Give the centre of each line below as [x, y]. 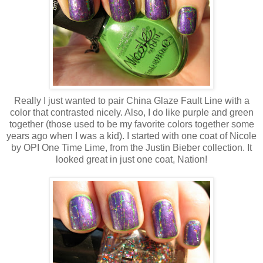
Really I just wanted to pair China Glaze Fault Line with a [131, 101]
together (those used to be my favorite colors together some [131, 124]
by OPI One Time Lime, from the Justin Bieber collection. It [131, 148]
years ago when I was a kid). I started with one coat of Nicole [131, 136]
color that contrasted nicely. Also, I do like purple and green [131, 112]
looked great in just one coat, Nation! [131, 159]
